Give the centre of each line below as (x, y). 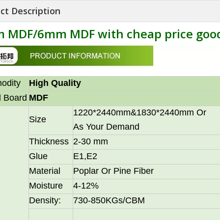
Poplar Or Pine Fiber (113, 171)
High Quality (55, 83)
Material (45, 171)
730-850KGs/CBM (109, 201)
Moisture (46, 186)
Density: (45, 201)
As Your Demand (106, 127)
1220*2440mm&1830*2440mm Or (140, 113)
